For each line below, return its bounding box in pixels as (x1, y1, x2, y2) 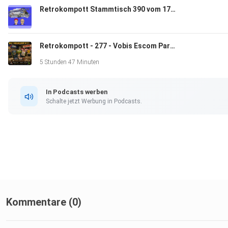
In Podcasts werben (46, 88, 107, 96)
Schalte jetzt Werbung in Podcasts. (46, 97, 142, 105)
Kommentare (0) (6, 196, 81, 209)
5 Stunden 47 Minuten (40, 59, 99, 66)
